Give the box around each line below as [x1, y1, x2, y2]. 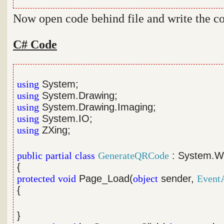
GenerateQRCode [98, 150, 169, 161]
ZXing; [39, 124, 71, 135]
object [133, 173, 158, 184]
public [17, 150, 43, 161]
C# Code [13, 37, 57, 51]
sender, [158, 173, 197, 184]
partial [45, 150, 72, 161]
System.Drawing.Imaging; [39, 101, 156, 112]
